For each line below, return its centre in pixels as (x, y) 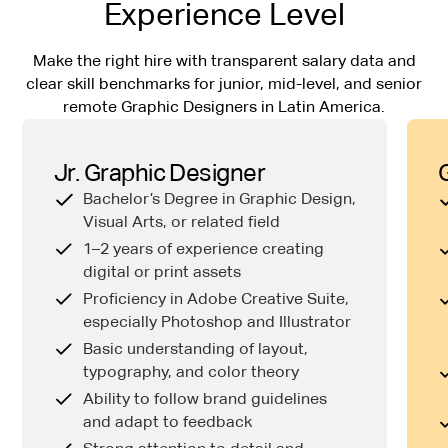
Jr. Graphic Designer (159, 172)
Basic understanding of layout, (196, 348)
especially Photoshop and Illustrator (217, 321)
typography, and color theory (191, 371)
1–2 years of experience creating (204, 248)
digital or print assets (162, 271)
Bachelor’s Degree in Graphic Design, (220, 198)
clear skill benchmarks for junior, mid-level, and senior (224, 83)
